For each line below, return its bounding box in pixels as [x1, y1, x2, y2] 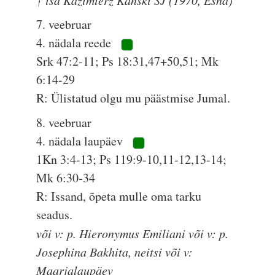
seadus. [36, 206, 73, 223]
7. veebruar [36, 16, 92, 33]
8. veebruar [36, 114, 92, 131]
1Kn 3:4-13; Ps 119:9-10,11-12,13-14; [36, 151, 227, 168]
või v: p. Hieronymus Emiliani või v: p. [36, 225, 229, 241]
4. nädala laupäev [36, 133, 126, 149]
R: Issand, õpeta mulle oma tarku [36, 188, 202, 204]
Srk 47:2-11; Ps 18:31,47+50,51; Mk [36, 53, 219, 69]
